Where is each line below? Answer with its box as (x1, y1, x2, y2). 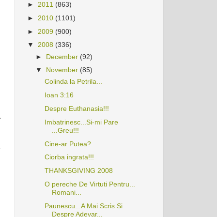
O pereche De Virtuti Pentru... (44, 180, 135, 188)
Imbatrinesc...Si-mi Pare (44, 118, 118, 126)
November (46, 66, 80, 74)
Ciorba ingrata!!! (44, 153, 94, 161)
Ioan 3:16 (44, 91, 74, 99)
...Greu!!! (51, 126, 79, 134)
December (46, 52, 80, 61)
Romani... (51, 188, 81, 196)
